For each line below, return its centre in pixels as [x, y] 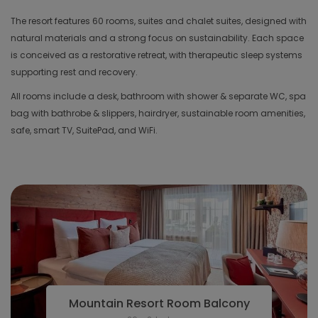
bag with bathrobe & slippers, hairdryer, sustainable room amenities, [158, 113]
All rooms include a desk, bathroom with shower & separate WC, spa [158, 96]
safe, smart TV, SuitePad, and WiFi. [84, 130]
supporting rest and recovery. [74, 72]
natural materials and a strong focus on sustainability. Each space [157, 38]
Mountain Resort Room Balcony [159, 304]
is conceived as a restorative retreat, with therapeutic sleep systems [157, 55]
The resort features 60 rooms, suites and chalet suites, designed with [159, 21]
